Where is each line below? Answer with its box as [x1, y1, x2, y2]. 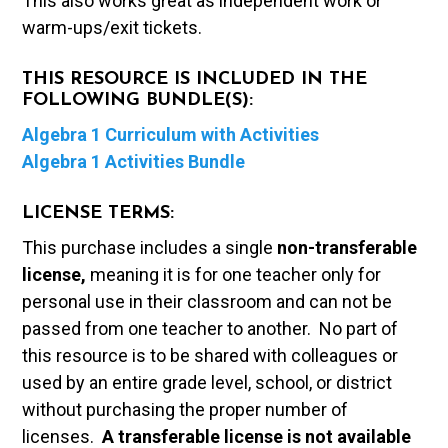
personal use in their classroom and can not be [22, 290, 393, 312]
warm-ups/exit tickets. [22, 16, 203, 38]
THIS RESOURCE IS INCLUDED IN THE [22, 69, 368, 89]
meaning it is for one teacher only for [86, 263, 382, 285]
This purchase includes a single [22, 236, 278, 258]
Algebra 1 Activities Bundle [22, 150, 246, 172]
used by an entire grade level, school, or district [22, 371, 393, 393]
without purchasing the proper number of [22, 398, 349, 420]
